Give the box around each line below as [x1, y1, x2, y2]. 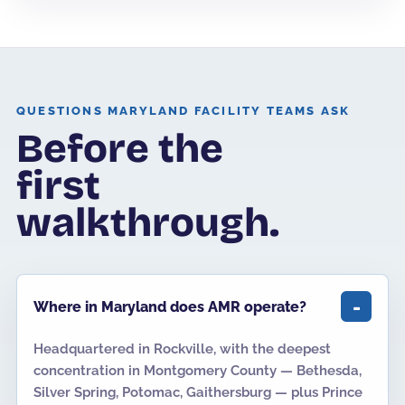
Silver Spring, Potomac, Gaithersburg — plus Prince [33, 384, 363, 400]
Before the [16, 125, 223, 173]
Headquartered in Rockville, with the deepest [33, 341, 331, 357]
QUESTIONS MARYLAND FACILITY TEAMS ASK [16, 104, 351, 118]
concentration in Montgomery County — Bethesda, [33, 363, 362, 379]
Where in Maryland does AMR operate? [33, 297, 306, 316]
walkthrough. [16, 199, 279, 247]
